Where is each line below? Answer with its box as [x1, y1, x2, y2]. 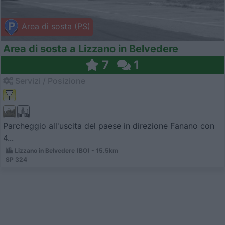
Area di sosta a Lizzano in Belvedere [3, 43, 178, 55]
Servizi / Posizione [13, 76, 85, 86]
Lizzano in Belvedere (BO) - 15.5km [13, 146, 118, 154]
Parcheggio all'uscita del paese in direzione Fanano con [3, 120, 214, 131]
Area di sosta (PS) [19, 21, 90, 32]
